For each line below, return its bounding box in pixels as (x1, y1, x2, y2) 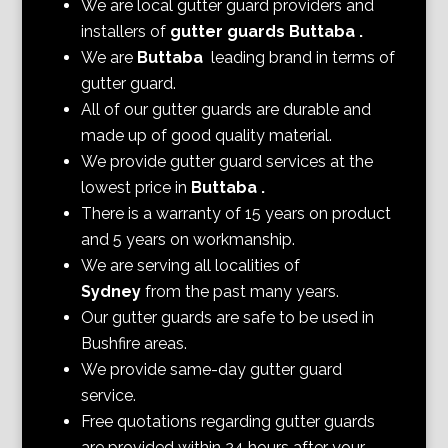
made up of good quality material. (81, 125, 333, 145)
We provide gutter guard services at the (81, 151, 374, 171)
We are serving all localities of (81, 255, 301, 275)
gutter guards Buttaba (170, 21, 360, 41)
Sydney (81, 281, 146, 301)
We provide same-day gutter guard (81, 359, 343, 379)
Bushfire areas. (81, 333, 192, 353)
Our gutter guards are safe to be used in (81, 307, 375, 327)
